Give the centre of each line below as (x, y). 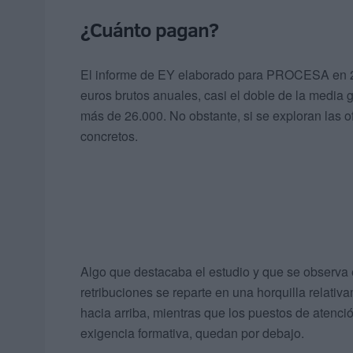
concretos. (109, 136)
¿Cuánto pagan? (149, 30)
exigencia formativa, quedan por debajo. (192, 333)
